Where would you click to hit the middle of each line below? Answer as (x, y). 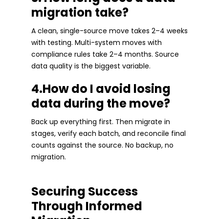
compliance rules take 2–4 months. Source (105, 55)
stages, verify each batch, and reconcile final (109, 134)
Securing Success (85, 192)
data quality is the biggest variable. (91, 66)
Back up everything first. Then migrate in (101, 122)
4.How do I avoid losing (101, 89)
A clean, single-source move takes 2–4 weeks (109, 31)
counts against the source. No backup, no (102, 145)
